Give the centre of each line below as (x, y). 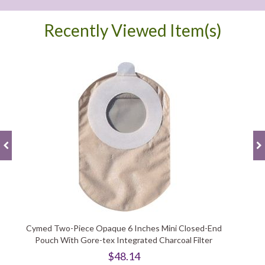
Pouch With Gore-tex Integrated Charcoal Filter (124, 240)
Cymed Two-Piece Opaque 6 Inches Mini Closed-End (124, 228)
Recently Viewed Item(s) (132, 30)
